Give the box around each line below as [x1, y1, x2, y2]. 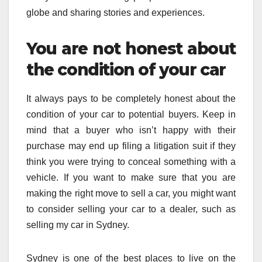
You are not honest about [26, 39, 236, 59]
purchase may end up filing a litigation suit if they [26, 141, 236, 151]
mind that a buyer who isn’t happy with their [26, 125, 236, 136]
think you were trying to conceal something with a [26, 157, 236, 167]
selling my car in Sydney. [26, 220, 129, 230]
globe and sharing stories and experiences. [26, 8, 205, 18]
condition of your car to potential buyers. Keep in [26, 109, 236, 120]
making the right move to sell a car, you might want [26, 188, 236, 199]
